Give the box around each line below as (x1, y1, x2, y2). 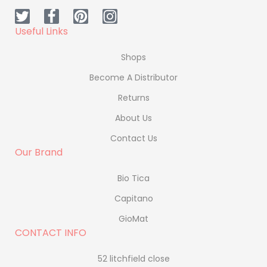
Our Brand (15, 145, 63, 159)
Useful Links (15, 24, 68, 38)
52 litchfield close (97, 252, 170, 265)
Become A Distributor (89, 71, 178, 83)
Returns (117, 91, 150, 104)
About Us (115, 111, 152, 124)
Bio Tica (117, 172, 150, 184)
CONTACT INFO (15, 225, 86, 240)
